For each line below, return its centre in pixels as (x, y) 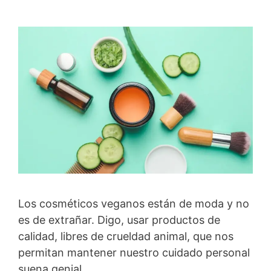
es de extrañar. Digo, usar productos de (119, 220)
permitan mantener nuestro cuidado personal (134, 252)
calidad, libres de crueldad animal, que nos (126, 236)
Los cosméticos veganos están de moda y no (134, 203)
